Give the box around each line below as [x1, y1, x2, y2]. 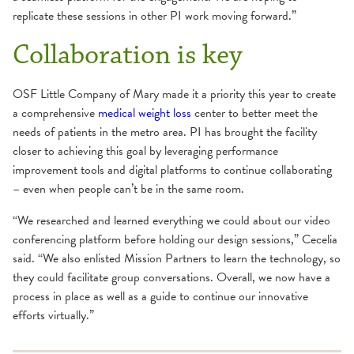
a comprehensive [13, 103, 98, 122]
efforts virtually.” [13, 305, 94, 325]
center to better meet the [191, 103, 318, 122]
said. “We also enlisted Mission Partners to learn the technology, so [13, 248, 341, 268]
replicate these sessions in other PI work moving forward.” [13, 6, 296, 25]
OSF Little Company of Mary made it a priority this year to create [13, 84, 336, 104]
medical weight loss [98, 103, 191, 122]
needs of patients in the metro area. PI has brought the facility [13, 122, 317, 141]
